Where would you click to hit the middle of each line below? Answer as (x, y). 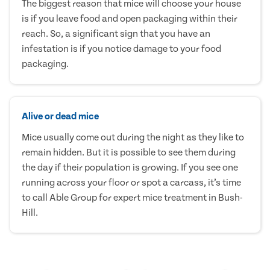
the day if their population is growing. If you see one (130, 167)
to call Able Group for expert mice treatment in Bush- (132, 197)
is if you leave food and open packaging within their (130, 18)
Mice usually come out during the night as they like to (133, 137)
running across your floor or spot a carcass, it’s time (131, 182)
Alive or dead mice (60, 116)
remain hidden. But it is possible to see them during (129, 152)
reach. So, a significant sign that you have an (116, 33)
